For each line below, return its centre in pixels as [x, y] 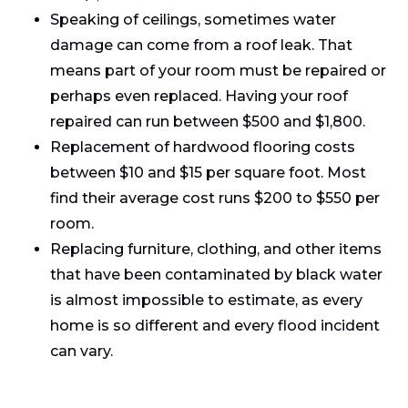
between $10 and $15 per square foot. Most [208, 172]
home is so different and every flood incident [215, 325]
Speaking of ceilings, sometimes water [193, 19]
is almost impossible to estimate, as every [206, 300]
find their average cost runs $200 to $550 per [215, 198]
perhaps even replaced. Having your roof [199, 96]
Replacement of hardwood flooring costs [203, 147]
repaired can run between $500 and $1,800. [208, 121]
